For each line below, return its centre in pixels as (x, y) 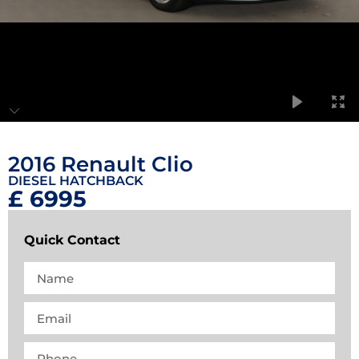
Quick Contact (72, 240)
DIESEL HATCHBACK (76, 181)
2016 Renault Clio (101, 164)
